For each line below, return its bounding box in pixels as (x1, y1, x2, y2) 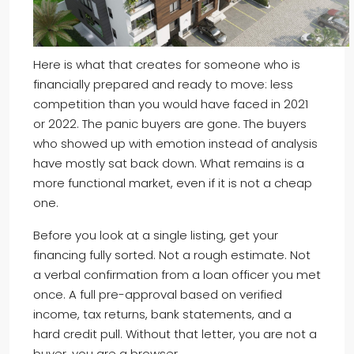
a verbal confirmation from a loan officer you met (33, 266, 321, 284)
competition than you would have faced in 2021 (33, 96, 308, 113)
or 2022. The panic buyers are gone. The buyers (33, 115, 307, 133)
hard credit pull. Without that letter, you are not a (33, 326, 317, 343)
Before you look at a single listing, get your (33, 227, 278, 244)
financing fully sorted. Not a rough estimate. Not (33, 247, 311, 264)
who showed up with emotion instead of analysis (33, 135, 318, 153)
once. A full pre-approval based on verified (33, 286, 282, 303)
